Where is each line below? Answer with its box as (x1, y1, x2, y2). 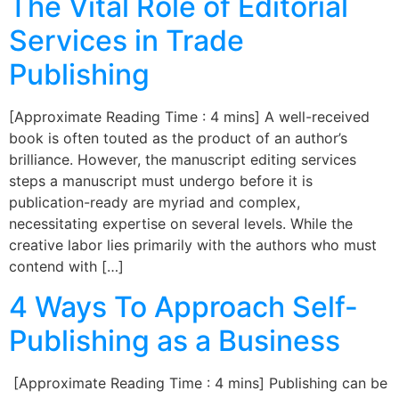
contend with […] (9, 257, 124, 276)
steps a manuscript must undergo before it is (9, 172, 313, 191)
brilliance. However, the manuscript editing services (9, 151, 356, 169)
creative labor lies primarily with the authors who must (9, 236, 377, 255)
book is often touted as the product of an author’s (9, 129, 347, 148)
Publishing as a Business (9, 322, 340, 358)
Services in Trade (9, 23, 244, 59)
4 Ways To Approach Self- (9, 289, 358, 324)
